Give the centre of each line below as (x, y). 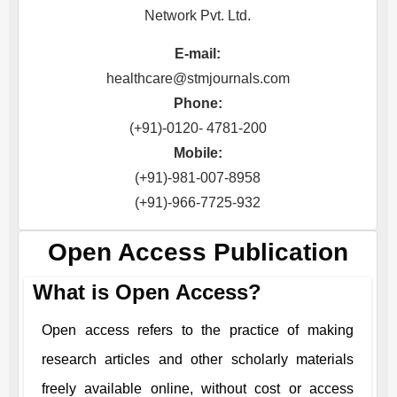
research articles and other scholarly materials (198, 359)
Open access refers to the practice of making (198, 330)
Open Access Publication (198, 252)
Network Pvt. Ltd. (198, 16)
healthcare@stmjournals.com (198, 78)
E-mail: (198, 54)
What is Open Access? (147, 292)
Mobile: (198, 153)
